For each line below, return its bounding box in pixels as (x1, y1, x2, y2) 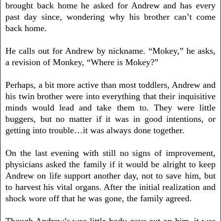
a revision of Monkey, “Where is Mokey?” (5, 57, 166, 67)
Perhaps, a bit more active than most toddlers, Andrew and (5, 79, 216, 90)
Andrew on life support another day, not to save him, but (5, 170, 216, 181)
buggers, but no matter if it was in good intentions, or (5, 113, 216, 124)
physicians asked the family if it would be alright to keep (5, 159, 216, 169)
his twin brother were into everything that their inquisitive (5, 91, 216, 101)
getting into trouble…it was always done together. (5, 125, 184, 135)
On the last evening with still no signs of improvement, (5, 147, 216, 158)
